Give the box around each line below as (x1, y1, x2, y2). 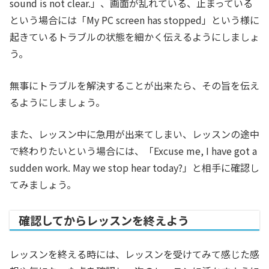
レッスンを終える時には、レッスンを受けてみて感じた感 (10, 247, 259, 262)
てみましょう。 (10, 177, 76, 192)
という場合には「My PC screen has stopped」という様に (10, 13, 259, 28)
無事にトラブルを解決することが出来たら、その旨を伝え (10, 78, 259, 93)
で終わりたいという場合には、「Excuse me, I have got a (10, 144, 257, 159)
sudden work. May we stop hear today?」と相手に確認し (10, 160, 259, 175)
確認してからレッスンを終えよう (19, 212, 189, 229)
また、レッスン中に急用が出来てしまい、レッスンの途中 (10, 127, 259, 142)
